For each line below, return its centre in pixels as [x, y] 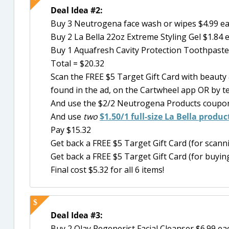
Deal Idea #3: [77, 215]
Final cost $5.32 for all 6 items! [107, 169]
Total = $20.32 [77, 63]
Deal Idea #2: [77, 10]
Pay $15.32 [71, 130]
